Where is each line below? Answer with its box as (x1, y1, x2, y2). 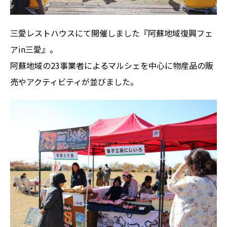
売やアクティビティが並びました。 (10, 75, 138, 88)
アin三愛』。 (10, 43, 58, 56)
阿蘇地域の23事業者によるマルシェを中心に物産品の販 (10, 59, 213, 72)
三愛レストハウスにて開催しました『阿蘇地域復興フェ (10, 27, 213, 40)
